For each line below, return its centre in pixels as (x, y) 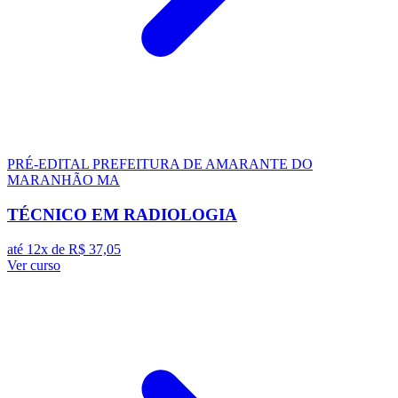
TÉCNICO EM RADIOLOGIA (122, 214)
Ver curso (34, 265)
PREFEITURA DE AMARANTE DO (203, 164)
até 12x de (38, 249)
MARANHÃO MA (64, 180)
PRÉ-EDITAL (50, 164)
